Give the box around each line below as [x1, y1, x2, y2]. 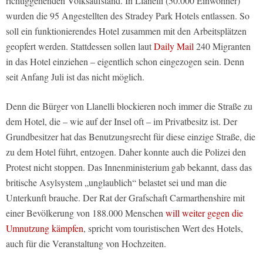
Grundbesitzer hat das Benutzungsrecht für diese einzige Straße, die [6, 130, 255, 143]
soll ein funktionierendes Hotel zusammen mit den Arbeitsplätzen [6, 25, 247, 38]
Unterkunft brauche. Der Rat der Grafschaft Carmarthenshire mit [6, 191, 245, 204]
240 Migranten [194, 40, 251, 53]
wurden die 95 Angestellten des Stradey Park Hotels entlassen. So [6, 9, 249, 22]
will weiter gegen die [166, 207, 243, 220]
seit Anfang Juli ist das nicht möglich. [6, 70, 144, 83]
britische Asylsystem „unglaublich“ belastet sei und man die [6, 176, 227, 189]
